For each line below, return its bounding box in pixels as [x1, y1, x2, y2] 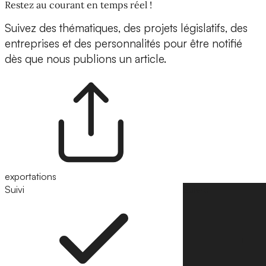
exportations [5, 170, 56, 183]
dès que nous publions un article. [5, 52, 166, 66]
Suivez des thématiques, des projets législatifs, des [5, 21, 248, 36]
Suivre [183, 183, 209, 196]
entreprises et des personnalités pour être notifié [5, 36, 242, 51]
